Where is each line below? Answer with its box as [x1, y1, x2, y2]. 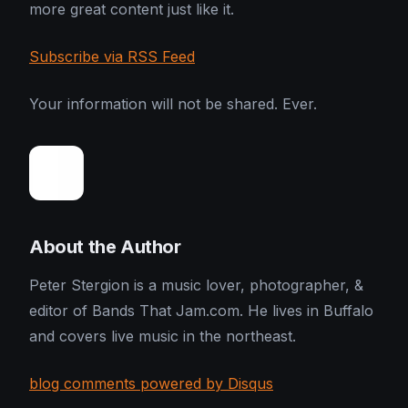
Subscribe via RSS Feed [29, 47, 195, 66]
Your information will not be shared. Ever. [29, 95, 317, 114]
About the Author [29, 236, 181, 259]
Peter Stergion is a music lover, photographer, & [29, 276, 363, 295]
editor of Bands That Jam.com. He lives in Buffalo [29, 301, 373, 321]
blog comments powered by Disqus [29, 374, 273, 393]
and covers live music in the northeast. [29, 327, 296, 346]
